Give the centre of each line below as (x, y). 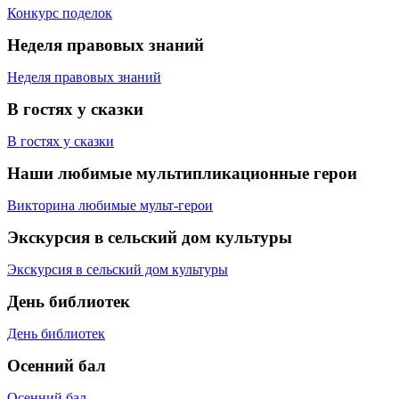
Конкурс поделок (60, 12)
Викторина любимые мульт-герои (110, 205)
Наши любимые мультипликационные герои (182, 173)
